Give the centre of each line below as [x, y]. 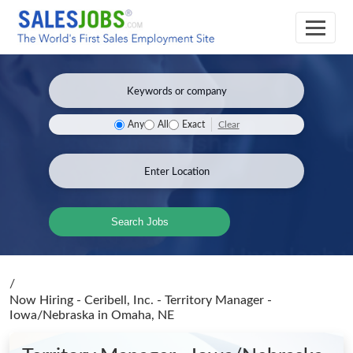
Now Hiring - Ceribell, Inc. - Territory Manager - [141, 300]
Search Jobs [139, 222]
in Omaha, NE [136, 315]
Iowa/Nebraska [54, 315]
